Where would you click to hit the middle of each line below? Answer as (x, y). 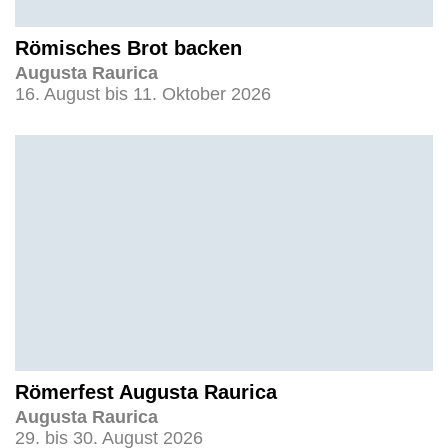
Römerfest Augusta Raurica (146, 391)
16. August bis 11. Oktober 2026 (143, 94)
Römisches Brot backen (128, 48)
